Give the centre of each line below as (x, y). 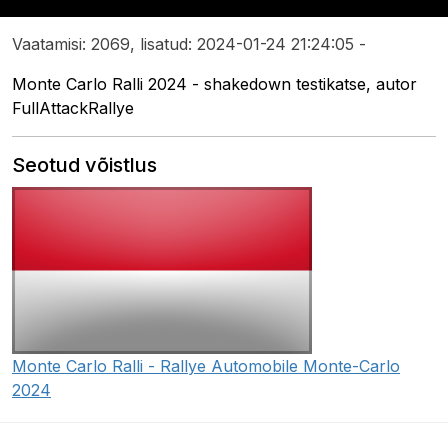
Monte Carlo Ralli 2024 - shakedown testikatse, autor (214, 84)
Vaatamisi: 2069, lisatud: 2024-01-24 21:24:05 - (189, 44)
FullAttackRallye (73, 108)
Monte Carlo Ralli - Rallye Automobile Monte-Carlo (206, 366)
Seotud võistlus (84, 165)
